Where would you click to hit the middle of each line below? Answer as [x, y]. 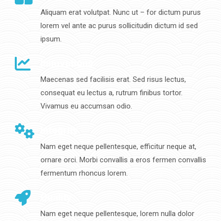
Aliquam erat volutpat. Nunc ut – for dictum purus [121, 13]
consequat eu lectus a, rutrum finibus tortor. [111, 93]
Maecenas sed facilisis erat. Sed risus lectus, [113, 80]
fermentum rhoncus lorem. [84, 173]
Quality [56, 198]
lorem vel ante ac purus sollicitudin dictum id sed [119, 26]
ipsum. [51, 39]
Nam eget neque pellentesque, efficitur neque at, [118, 147]
